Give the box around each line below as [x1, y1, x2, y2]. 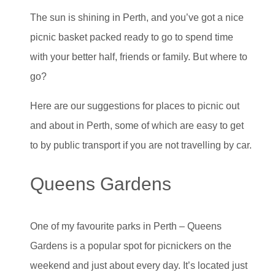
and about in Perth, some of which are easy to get [30, 120, 244, 131]
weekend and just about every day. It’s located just [30, 260, 247, 271]
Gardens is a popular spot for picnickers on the [30, 240, 231, 251]
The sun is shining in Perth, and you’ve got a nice [30, 12, 244, 23]
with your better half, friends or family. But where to [30, 51, 247, 62]
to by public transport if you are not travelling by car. [30, 139, 252, 150]
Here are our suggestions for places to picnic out [30, 100, 239, 111]
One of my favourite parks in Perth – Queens [30, 220, 222, 231]
